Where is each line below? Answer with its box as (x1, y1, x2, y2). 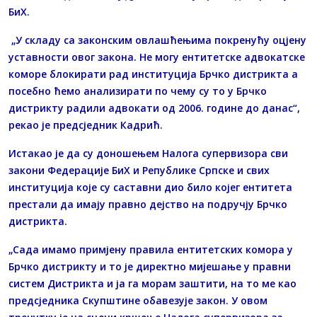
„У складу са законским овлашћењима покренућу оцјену (8, 33, 306, 47)
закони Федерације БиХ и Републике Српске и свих (8, 163, 270, 178)
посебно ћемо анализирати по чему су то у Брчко (8, 84, 267, 98)
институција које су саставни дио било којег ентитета (8, 180, 292, 195)
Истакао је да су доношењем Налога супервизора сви (8, 146, 288, 161)
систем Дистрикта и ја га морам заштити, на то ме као (8, 277, 296, 291)
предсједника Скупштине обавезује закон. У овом (8, 294, 267, 308)
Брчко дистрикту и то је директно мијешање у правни (8, 260, 291, 274)
